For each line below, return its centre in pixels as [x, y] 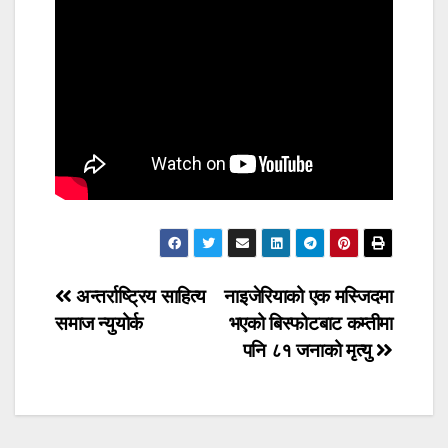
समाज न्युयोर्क [99, 323]
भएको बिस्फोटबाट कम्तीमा [310, 323]
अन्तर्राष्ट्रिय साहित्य [139, 296]
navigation [135, 344]
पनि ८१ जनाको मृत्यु [309, 350]
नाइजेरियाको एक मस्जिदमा [308, 296]
